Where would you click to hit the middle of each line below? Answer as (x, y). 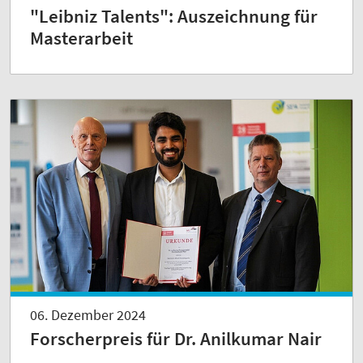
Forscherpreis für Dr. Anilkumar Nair (176, 339)
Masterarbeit (81, 38)
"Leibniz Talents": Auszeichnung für (174, 16)
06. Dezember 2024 (88, 315)
